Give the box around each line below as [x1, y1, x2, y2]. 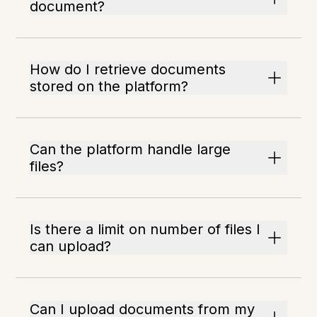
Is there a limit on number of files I [30, 221, 261, 238]
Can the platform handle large [30, 141, 231, 158]
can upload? [30, 238, 112, 255]
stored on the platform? [30, 78, 189, 96]
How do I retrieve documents [30, 61, 226, 79]
